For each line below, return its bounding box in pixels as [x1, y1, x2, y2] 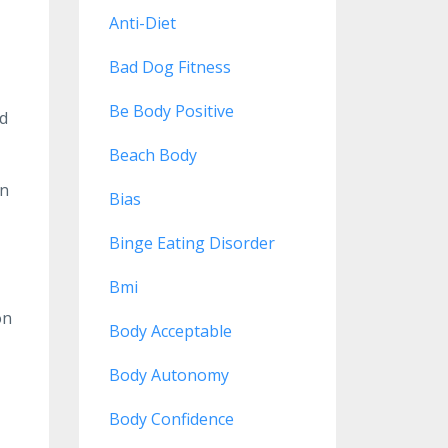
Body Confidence [108, 408, 234, 430]
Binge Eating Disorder [108, 232, 275, 254]
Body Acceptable [108, 320, 232, 342]
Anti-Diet [108, 12, 176, 34]
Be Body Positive [108, 100, 234, 122]
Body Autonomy [108, 364, 229, 386]
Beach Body [108, 144, 197, 166]
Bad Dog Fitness [108, 56, 231, 78]
